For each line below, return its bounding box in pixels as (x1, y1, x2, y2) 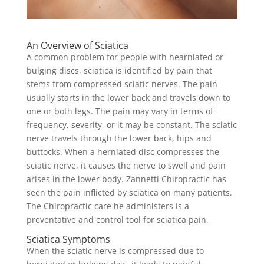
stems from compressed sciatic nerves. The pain (26, 78, 217, 90)
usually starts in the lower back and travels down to (26, 91, 230, 103)
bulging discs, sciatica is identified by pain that (26, 64, 212, 76)
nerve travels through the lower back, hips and (26, 132, 212, 144)
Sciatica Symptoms (26, 232, 110, 246)
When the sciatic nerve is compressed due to (26, 245, 204, 256)
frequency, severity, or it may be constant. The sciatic (26, 118, 237, 130)
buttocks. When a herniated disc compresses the (26, 146, 219, 157)
